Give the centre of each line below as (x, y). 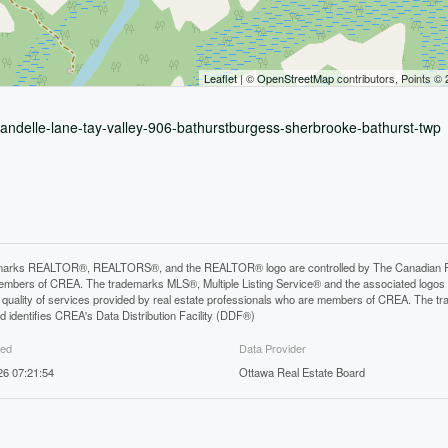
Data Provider (272, 347)
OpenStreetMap (295, 78)
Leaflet (220, 78)
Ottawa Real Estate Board (301, 371)
